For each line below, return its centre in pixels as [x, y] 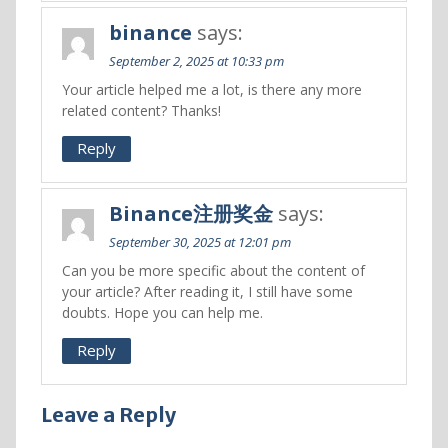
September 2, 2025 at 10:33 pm [196, 61]
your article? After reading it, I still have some [207, 291]
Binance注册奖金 [190, 213]
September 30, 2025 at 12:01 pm [199, 242]
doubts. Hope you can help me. [162, 312]
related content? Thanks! [141, 110]
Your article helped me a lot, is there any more [211, 89]
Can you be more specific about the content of [213, 270]
